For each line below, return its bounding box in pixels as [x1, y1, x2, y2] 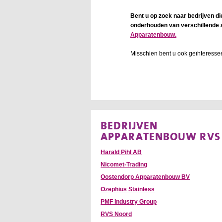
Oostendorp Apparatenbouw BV [101, 173, 190, 181]
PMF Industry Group [101, 198, 157, 206]
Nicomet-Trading [101, 161, 147, 168]
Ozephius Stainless [101, 186, 155, 193]
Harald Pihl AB [101, 149, 142, 156]
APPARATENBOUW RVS [101, 127, 221, 146]
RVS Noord [101, 211, 132, 218]
